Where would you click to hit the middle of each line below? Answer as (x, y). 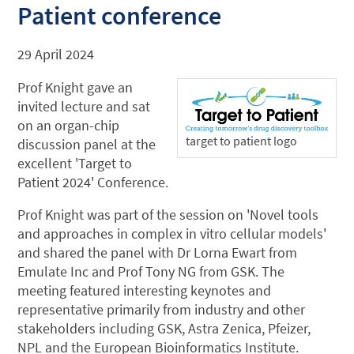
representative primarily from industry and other (162, 310)
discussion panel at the (87, 144)
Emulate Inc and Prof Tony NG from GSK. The (151, 272)
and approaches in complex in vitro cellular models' (172, 234)
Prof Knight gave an (75, 87)
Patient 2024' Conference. (93, 182)
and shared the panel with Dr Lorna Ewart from (158, 253)
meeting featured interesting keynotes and (145, 291)
